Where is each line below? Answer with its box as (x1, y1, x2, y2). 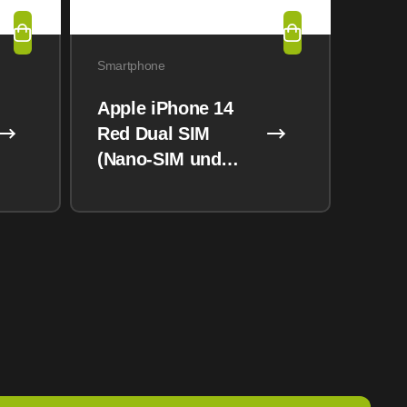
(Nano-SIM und (97, 149, 222, 169)
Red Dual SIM (97, 124, 210, 144)
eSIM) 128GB (97, 174, 206, 194)
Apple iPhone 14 (97, 98, 233, 118)
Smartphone (97, 58, 165, 73)
